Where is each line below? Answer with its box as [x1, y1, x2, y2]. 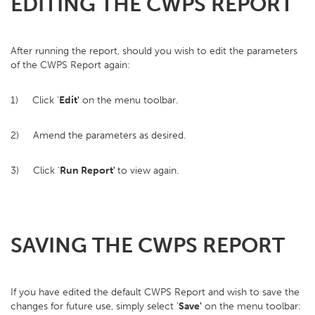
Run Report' [60, 165, 117, 176]
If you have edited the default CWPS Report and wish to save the [11, 286, 300, 298]
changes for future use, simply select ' [11, 300, 179, 312]
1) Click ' [11, 94, 59, 106]
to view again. [117, 165, 179, 176]
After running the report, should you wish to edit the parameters [11, 45, 297, 57]
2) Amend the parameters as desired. [11, 129, 186, 141]
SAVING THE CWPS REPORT [11, 233, 285, 258]
